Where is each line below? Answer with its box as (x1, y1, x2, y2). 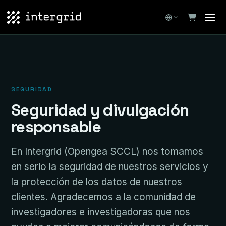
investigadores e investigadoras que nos (11, 206, 190, 218)
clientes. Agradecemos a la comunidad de (11, 191, 196, 203)
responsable (11, 117, 101, 137)
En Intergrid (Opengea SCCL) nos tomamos (11, 146, 203, 157)
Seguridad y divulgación (11, 100, 189, 120)
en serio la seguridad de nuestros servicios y (11, 161, 208, 173)
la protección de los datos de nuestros (11, 176, 182, 188)
